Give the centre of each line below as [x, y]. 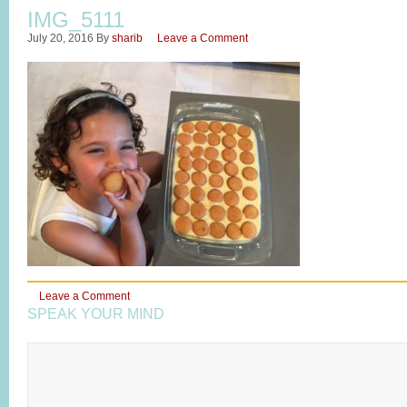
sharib [127, 38]
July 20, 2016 [60, 38]
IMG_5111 [76, 20]
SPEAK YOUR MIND [96, 314]
